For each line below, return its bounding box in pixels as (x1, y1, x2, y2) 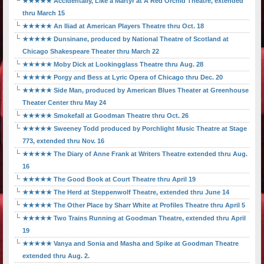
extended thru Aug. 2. (22, 252, 90, 260)
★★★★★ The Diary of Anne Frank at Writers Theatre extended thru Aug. (22, 150, 247, 158)
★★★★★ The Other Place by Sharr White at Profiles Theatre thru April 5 (22, 202, 245, 209)
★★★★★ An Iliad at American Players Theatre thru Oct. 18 (22, 22, 204, 30)
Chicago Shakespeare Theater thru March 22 (22, 48, 159, 55)
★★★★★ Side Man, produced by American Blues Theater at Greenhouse (22, 87, 249, 94)
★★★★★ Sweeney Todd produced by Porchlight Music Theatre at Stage (22, 125, 247, 133)
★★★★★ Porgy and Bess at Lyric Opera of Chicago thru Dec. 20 (22, 74, 223, 81)
